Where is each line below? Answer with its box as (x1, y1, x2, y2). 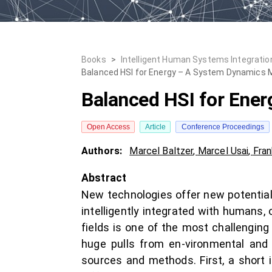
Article (144, 123, 166, 131)
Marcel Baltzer (129, 145, 194, 157)
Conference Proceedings (181, 123, 264, 131)
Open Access (86, 123, 130, 131)
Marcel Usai (197, 145, 249, 157)
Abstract (81, 172, 127, 184)
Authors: (81, 145, 125, 157)
